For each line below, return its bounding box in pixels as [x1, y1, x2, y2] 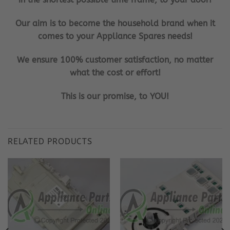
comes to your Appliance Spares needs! [37, 31, 193, 42]
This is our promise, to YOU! [61, 91, 169, 101]
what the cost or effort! [69, 67, 161, 78]
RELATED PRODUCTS [8, 137, 92, 147]
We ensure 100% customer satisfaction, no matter [17, 54, 213, 65]
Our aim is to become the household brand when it [15, 18, 215, 29]
